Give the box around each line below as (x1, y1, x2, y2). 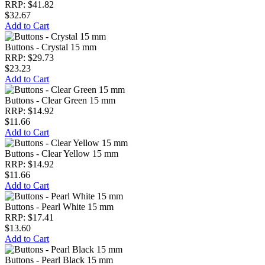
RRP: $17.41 (5, 212, 54, 222)
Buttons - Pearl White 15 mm (5, 202, 114, 212)
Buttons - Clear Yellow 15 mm (5, 148, 118, 159)
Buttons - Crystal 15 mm (5, 42, 96, 52)
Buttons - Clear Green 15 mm (5, 95, 115, 105)
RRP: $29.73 (5, 53, 54, 63)
